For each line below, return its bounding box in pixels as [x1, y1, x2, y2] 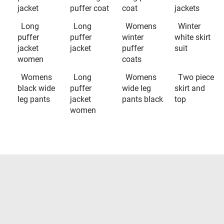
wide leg [122, 83, 151, 93]
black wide [17, 83, 55, 93]
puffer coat [69, 3, 109, 13]
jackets [174, 3, 199, 13]
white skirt [174, 32, 210, 42]
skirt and [174, 83, 205, 93]
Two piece [177, 72, 214, 82]
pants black [122, 94, 163, 104]
